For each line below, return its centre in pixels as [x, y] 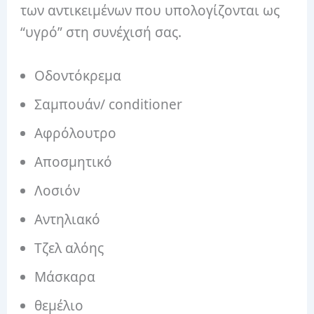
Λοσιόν [57, 190]
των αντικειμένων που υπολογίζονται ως [150, 11]
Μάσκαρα [65, 277]
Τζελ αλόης [69, 248]
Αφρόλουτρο [76, 133]
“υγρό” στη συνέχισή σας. [101, 33]
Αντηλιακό [68, 219]
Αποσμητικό [74, 162]
